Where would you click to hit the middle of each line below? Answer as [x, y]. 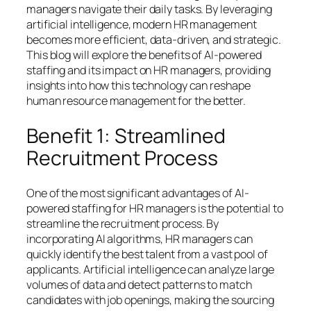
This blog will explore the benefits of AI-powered [144, 54]
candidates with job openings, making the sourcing [151, 300]
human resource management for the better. [136, 100]
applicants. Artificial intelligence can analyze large [150, 270]
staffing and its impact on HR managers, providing [149, 70]
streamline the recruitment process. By [123, 224]
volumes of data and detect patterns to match [139, 285]
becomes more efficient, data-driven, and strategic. [154, 39]
